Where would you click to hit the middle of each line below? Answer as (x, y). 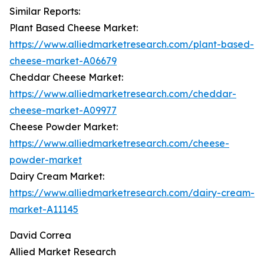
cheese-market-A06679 (63, 61)
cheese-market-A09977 (63, 110)
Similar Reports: (45, 11)
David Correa (40, 235)
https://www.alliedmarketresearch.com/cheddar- (123, 94)
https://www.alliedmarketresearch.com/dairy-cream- (132, 193)
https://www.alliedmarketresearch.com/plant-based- (132, 44)
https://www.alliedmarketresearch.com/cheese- (119, 143)
